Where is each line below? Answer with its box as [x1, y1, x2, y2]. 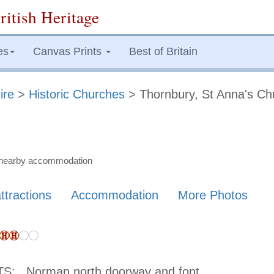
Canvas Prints [33, 45, 105, 57]
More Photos [178, 188, 248, 202]
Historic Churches [29, 87, 125, 101]
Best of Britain [129, 45, 198, 57]
